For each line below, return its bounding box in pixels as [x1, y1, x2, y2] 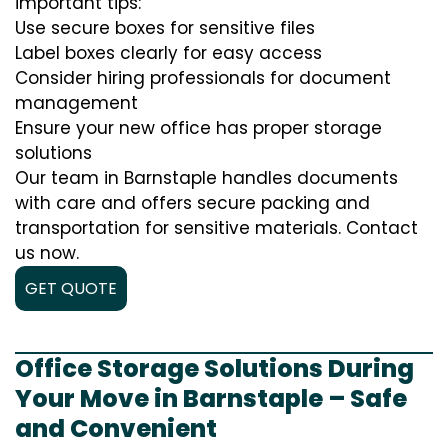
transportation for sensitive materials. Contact [15, 216, 418, 241]
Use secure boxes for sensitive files [15, 16, 315, 41]
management [15, 91, 138, 116]
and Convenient [15, 412, 217, 446]
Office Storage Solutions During [15, 352, 414, 386]
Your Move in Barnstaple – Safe [15, 382, 407, 416]
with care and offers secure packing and [15, 191, 370, 216]
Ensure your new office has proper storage [15, 116, 382, 141]
